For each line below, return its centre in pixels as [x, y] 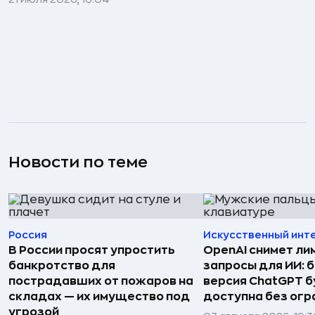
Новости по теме [78, 162]
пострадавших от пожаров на [101, 281]
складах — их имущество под [99, 296]
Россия [28, 234]
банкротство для [62, 265]
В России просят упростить [92, 250]
